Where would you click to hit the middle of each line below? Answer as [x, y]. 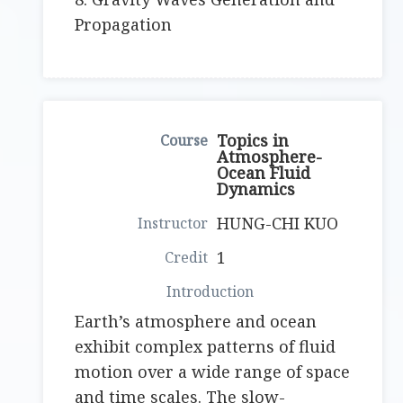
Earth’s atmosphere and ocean [196, 322]
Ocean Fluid [264, 173]
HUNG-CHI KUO [278, 224]
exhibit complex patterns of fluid [206, 347]
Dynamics [256, 189]
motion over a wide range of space [213, 372]
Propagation [124, 25]
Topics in [253, 141]
